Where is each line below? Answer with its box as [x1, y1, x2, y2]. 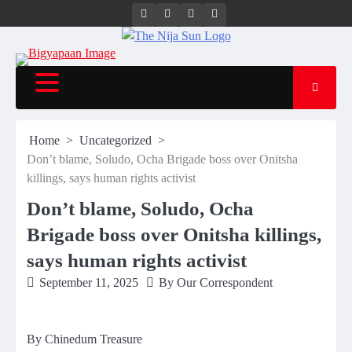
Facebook [193, 7, 236, 19]
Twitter [146, 7, 178, 19]
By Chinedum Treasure [27, 332, 142, 346]
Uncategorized [79, 134, 152, 147]
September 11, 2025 [39, 276, 138, 289]
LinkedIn [217, 7, 258, 19]
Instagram [170, 7, 214, 19]
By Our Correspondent [159, 276, 273, 289]
